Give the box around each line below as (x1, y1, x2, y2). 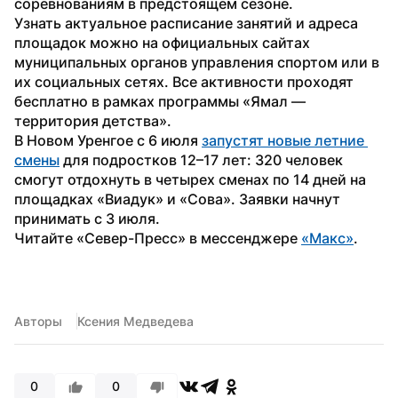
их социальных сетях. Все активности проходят (14, 72, 354, 91)
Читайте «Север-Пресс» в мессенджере (14, 228, 301, 247)
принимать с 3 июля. (14, 209, 160, 227)
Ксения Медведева (77, 313, 194, 329)
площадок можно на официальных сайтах (14, 33, 310, 52)
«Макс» (301, 228, 354, 247)
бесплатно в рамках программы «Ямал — (14, 92, 306, 110)
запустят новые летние (202, 131, 364, 149)
